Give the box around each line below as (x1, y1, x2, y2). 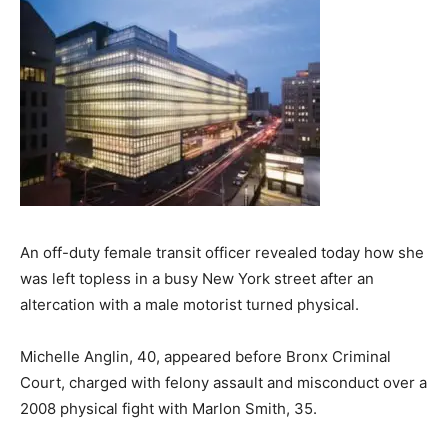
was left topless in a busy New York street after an (20, 269, 374, 289)
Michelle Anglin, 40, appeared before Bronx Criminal (20, 347, 391, 367)
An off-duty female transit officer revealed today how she (20, 243, 424, 263)
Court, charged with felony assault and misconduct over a (20, 373, 427, 393)
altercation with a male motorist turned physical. (20, 295, 359, 315)
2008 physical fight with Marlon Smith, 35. (20, 399, 317, 419)
